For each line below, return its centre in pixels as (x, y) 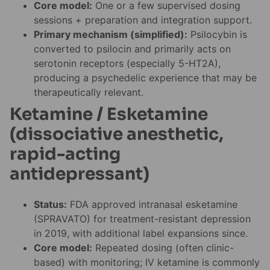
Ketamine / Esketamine (109, 114)
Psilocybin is (217, 34)
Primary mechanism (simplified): (111, 34)
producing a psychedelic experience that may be (145, 77)
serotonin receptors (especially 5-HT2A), (127, 63)
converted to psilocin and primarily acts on (132, 49)
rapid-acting (65, 154)
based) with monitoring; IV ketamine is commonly (147, 262)
